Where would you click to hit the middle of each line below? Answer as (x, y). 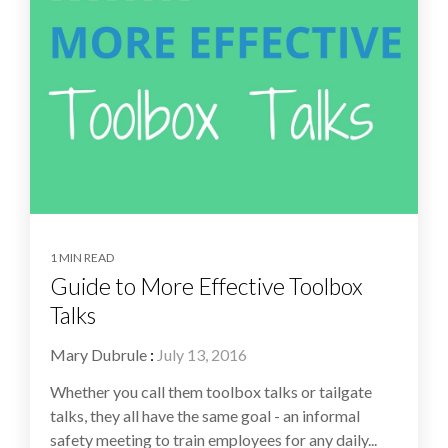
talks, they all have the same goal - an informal (205, 415)
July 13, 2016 (202, 354)
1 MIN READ (82, 257)
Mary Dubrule (98, 354)
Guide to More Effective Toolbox (206, 285)
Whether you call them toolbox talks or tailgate (211, 391)
